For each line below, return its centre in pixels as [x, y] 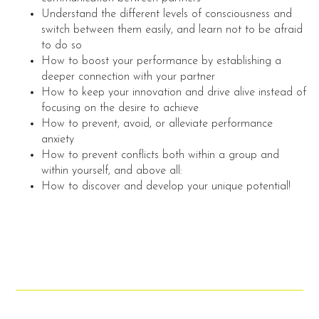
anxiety [57, 140]
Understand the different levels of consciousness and [166, 15]
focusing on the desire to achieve [120, 109]
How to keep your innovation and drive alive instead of [173, 93]
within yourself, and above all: [111, 171]
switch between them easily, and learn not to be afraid [172, 30]
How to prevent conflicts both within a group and [160, 156]
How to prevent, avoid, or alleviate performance [157, 124]
